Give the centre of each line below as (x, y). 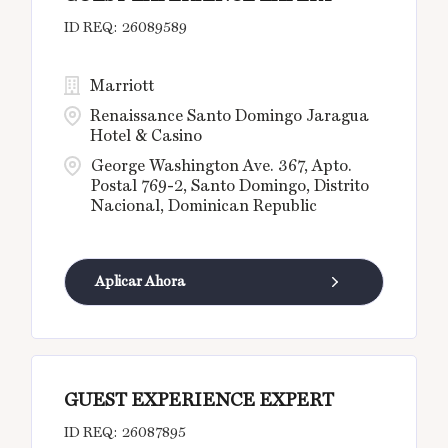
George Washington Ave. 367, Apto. (222, 166)
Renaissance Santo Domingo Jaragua (230, 116)
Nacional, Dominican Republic (204, 206)
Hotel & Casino (146, 136)
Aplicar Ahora (140, 281)
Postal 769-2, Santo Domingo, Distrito (230, 186)
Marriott (122, 86)
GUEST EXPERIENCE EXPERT (199, 400)
